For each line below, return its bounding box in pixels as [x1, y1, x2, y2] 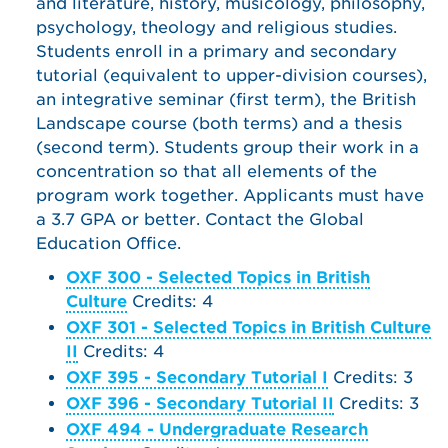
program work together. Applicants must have [36, 186, 424, 205]
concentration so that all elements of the [36, 162, 377, 181]
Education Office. [36, 234, 181, 253]
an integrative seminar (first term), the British [36, 90, 416, 109]
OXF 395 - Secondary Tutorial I [66, 368, 328, 387]
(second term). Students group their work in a [36, 138, 419, 157]
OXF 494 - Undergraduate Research [66, 420, 368, 439]
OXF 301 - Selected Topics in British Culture [66, 318, 431, 337]
